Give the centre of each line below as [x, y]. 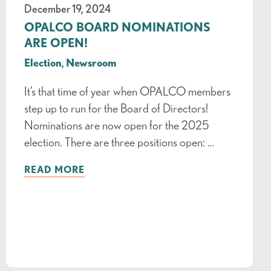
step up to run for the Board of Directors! [116, 108]
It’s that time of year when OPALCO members [127, 91]
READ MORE [54, 170]
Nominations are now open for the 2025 [116, 125]
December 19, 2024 [67, 9]
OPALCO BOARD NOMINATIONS [117, 27]
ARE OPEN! [56, 43]
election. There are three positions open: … [119, 142]
